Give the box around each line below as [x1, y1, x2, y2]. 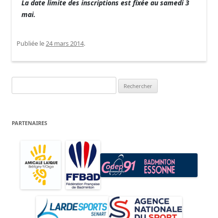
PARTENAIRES [12, 119, 47, 127]
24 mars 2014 [46, 39, 84, 48]
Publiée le [17, 39, 46, 48]
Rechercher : [11, 78, 47, 87]
